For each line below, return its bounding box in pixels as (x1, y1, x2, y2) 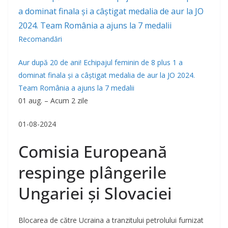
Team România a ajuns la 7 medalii (18, 83, 134, 93)
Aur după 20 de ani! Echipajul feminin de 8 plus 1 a (18, 58, 183, 68)
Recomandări (18, 34, 62, 44)
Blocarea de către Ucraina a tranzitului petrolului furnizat (18, 215, 204, 225)
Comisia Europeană (18, 140, 167, 163)
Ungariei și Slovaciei (18, 182, 172, 205)
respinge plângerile (18, 161, 166, 184)
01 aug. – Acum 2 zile (18, 96, 88, 106)
